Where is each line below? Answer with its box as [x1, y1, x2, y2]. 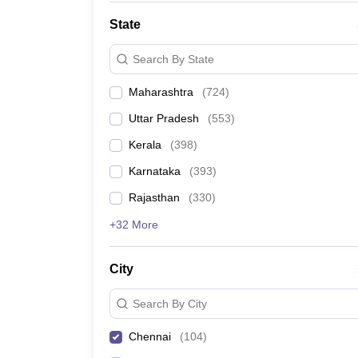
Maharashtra [129, 86, 193, 98]
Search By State [133, 52, 214, 66]
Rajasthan [129, 191, 180, 204]
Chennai [129, 330, 171, 343]
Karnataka [129, 165, 181, 177]
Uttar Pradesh [129, 112, 199, 125]
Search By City [133, 296, 207, 310]
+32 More [109, 218, 158, 231]
